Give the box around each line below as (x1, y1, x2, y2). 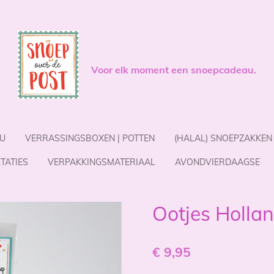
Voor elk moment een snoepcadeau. (91, 64, 256, 76)
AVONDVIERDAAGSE (174, 157, 260, 168)
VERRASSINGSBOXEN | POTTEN (25, 133, 155, 144)
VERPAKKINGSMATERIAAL (47, 157, 155, 168)
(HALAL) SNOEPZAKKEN (174, 133, 272, 144)
